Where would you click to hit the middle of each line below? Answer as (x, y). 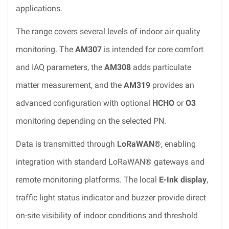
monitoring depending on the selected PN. (91, 121)
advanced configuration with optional (84, 103)
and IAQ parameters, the (60, 67)
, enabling (178, 144)
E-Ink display (183, 180)
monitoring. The (45, 50)
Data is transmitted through (66, 144)
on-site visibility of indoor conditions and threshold (107, 216)
